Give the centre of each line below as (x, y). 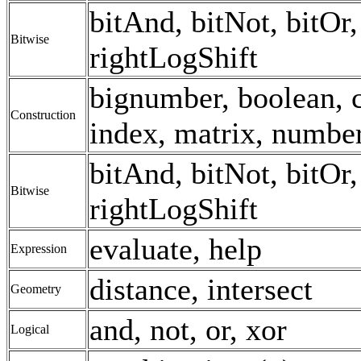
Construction (43, 114)
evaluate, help (176, 249)
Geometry (36, 288)
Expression (39, 248)
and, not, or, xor (188, 329)
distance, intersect (201, 289)
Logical (30, 329)
